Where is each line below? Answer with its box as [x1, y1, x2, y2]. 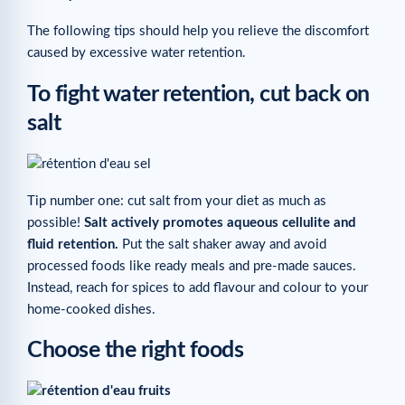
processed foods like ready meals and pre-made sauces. [27, 259, 356, 273]
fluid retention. [27, 237, 118, 251]
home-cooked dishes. [27, 302, 155, 316]
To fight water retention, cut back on [27, 82, 370, 106]
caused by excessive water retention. [27, 46, 246, 61]
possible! [27, 215, 84, 230]
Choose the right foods [27, 339, 243, 363]
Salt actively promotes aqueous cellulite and [84, 215, 356, 230]
